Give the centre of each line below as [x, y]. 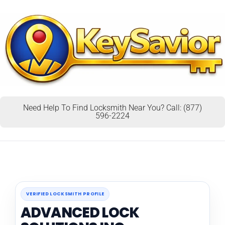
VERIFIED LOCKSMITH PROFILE [65, 194]
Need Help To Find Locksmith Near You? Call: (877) [113, 107]
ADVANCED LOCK [80, 212]
